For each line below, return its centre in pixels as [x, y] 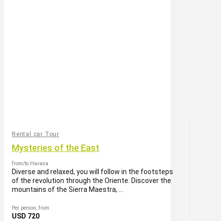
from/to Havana [30, 163]
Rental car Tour [36, 134]
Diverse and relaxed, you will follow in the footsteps [92, 171]
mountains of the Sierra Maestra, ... [68, 189]
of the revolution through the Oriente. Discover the [92, 180]
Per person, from [31, 208]
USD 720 [26, 216]
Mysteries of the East [55, 147]
